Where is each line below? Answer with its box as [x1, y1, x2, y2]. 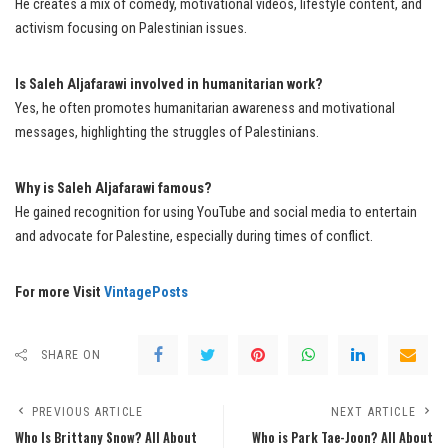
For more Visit [15, 284, 104, 302]
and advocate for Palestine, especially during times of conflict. [15, 228, 373, 246]
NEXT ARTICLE [330, 405, 416, 420]
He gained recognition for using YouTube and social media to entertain [15, 204, 417, 222]
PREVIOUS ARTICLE [32, 405, 144, 420]
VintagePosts [104, 284, 188, 302]
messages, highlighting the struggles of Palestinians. [15, 124, 319, 142]
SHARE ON [41, 348, 102, 363]
